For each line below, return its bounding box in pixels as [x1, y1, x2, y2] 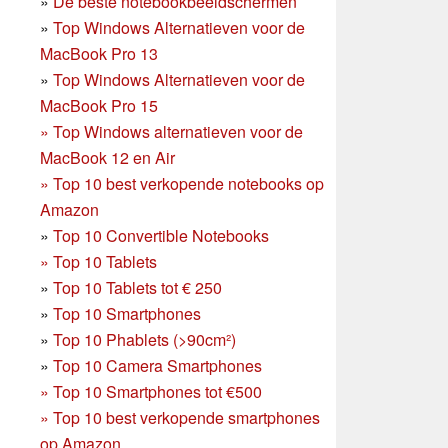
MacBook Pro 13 [40, 41, 158, 65]
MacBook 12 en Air [40, 145, 175, 169]
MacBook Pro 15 [40, 93, 158, 117]
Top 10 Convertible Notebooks [53, 223, 269, 247]
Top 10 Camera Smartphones [53, 353, 262, 377]
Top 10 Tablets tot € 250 [53, 275, 222, 299]
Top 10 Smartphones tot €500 [53, 379, 262, 403]
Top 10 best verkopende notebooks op [53, 171, 324, 195]
